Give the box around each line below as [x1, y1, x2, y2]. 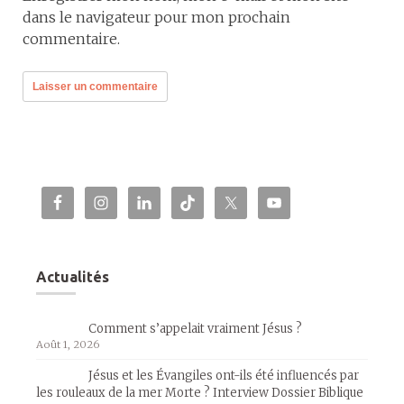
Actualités [36, 269, 109, 285]
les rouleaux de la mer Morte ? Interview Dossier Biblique [36, 385, 363, 400]
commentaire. [23, 30, 120, 48]
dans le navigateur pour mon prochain [23, 8, 290, 26]
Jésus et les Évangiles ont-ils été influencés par [88, 368, 359, 383]
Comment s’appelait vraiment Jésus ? [88, 321, 302, 336]
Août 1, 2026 [36, 338, 100, 351]
